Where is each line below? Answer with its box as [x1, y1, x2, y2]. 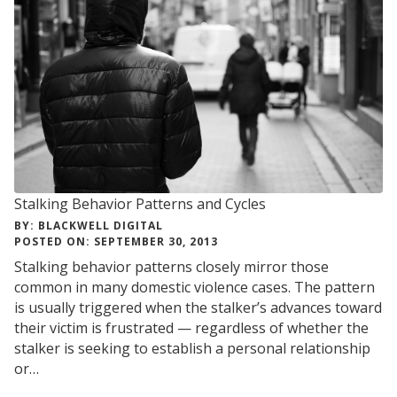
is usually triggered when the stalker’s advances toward [14, 297, 382, 317]
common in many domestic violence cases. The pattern [14, 276, 375, 297]
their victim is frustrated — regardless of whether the [14, 317, 369, 338]
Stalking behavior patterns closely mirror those [14, 256, 329, 276]
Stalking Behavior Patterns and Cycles [14, 193, 266, 214]
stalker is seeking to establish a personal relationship [14, 338, 370, 358]
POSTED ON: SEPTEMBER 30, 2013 [14, 233, 218, 249]
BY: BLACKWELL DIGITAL [14, 217, 163, 233]
